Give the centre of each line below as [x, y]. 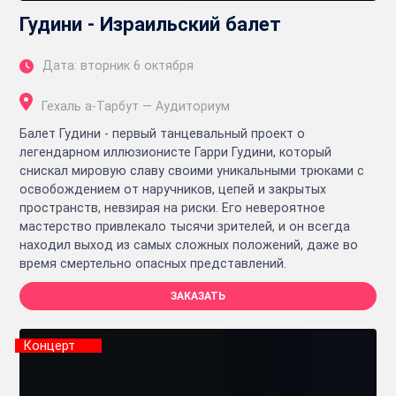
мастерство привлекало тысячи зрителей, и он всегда [185, 227]
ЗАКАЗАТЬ [198, 297]
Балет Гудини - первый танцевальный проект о [162, 134]
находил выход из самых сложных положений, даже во [189, 245]
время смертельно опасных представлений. [153, 264]
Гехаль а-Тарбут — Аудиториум [136, 107]
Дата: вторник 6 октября [118, 66]
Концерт [49, 346]
